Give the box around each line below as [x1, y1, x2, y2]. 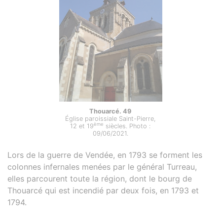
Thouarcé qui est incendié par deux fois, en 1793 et [7, 185, 199, 195]
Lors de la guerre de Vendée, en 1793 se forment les [7, 149, 202, 160]
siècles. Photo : [104, 122, 151, 130]
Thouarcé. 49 [89, 107, 132, 115]
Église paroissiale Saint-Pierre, [65, 114, 156, 122]
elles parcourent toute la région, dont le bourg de [7, 173, 192, 184]
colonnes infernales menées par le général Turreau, [7, 161, 197, 172]
